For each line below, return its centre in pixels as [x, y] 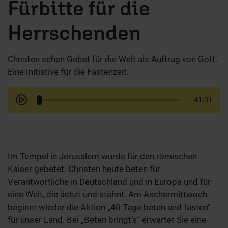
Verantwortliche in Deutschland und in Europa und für [109, 182]
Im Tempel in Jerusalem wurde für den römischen [102, 156]
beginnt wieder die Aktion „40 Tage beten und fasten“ [109, 207]
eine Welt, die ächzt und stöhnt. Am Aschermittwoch [107, 195]
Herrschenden [74, 33]
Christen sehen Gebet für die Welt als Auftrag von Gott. [112, 59]
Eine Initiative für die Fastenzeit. [68, 72]
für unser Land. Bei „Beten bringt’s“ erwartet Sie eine [107, 220]
